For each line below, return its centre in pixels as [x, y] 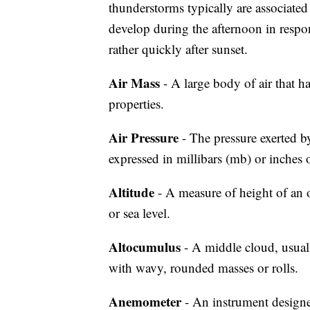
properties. [136, 103]
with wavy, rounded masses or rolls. [203, 267]
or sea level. [139, 213]
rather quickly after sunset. [178, 49]
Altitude [131, 192]
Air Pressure [144, 137]
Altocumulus [145, 247]
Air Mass [134, 83]
